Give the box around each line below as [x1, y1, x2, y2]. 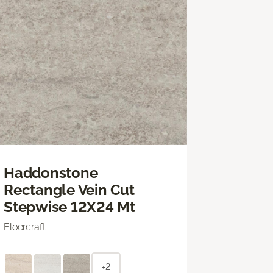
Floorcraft [4, 221, 46, 233]
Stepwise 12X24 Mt [4, 197, 135, 216]
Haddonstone [4, 163, 98, 182]
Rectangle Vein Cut [4, 180, 135, 199]
